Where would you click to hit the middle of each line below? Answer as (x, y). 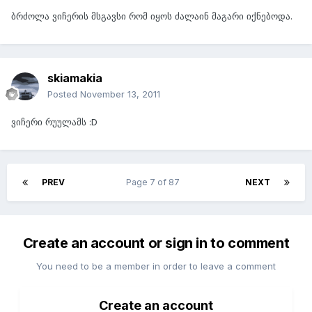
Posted (64, 94)
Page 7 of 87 (155, 182)
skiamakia (75, 78)
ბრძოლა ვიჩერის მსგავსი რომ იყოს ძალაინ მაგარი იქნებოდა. (152, 16)
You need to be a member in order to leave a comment (156, 266)
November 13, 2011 (120, 94)
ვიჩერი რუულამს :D (54, 122)
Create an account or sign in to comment (156, 243)
